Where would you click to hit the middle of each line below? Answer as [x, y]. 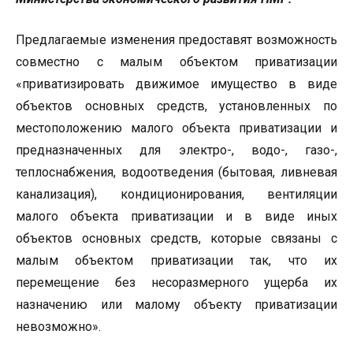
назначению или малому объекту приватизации [176, 304]
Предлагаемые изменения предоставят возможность [176, 39]
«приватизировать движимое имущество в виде [176, 84]
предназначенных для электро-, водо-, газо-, [176, 150]
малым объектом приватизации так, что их [176, 260]
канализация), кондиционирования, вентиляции [176, 194]
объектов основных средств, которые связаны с [176, 238]
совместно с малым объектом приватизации [176, 61]
